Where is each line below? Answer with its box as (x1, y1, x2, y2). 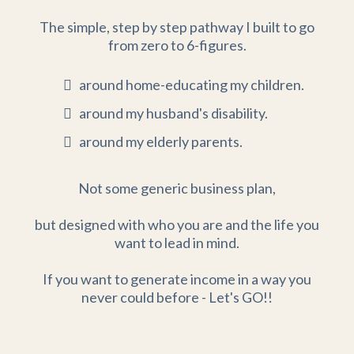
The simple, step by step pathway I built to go (40, 18, 314, 36)
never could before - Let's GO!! (81, 288, 273, 306)
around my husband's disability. (78, 104, 268, 122)
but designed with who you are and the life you (35, 216, 319, 233)
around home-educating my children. (78, 76, 304, 93)
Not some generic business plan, (78, 179, 276, 197)
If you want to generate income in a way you (43, 270, 311, 288)
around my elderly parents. (78, 133, 243, 150)
